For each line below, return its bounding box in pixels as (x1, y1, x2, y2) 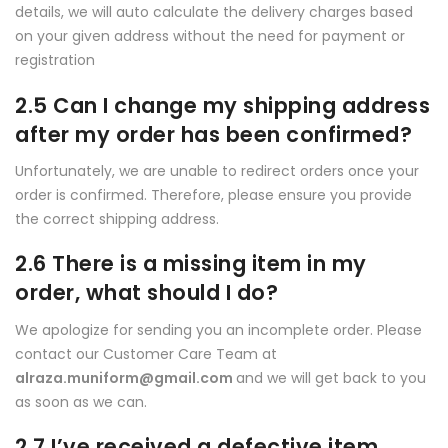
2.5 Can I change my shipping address (15, 90, 430, 120)
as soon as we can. (15, 391, 147, 412)
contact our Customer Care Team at (15, 343, 277, 364)
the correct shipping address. (15, 209, 219, 229)
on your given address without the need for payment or (15, 26, 405, 47)
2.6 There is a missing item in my (15, 249, 367, 279)
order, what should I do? (15, 278, 278, 308)
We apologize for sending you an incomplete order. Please (15, 319, 422, 340)
